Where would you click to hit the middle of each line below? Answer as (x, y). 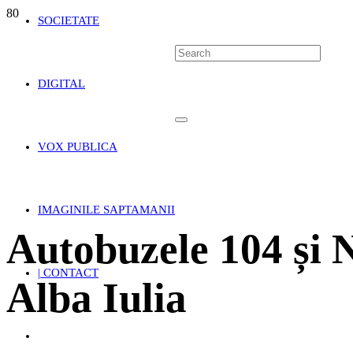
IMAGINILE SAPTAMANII (106, 210)
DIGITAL (61, 84)
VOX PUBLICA (78, 147)
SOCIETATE (69, 20)
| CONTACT (68, 273)
